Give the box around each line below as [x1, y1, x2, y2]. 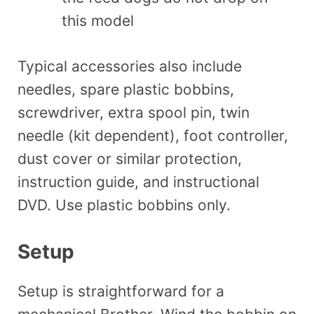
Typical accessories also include [18, 57, 242, 75]
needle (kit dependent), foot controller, [18, 126, 288, 144]
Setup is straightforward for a [18, 282, 224, 301]
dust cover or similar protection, [18, 149, 242, 168]
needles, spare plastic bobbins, [18, 80, 234, 98]
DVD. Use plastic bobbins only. [18, 196, 231, 214]
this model [62, 12, 134, 30]
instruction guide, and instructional [18, 172, 259, 191]
